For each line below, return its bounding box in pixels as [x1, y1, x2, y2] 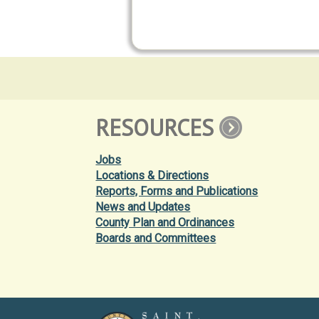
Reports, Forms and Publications [95, 184, 258, 198]
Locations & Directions [95, 168, 209, 182]
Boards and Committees [95, 231, 216, 245]
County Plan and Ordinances [95, 215, 235, 229]
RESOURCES [95, 112, 214, 142]
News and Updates [95, 199, 191, 214]
